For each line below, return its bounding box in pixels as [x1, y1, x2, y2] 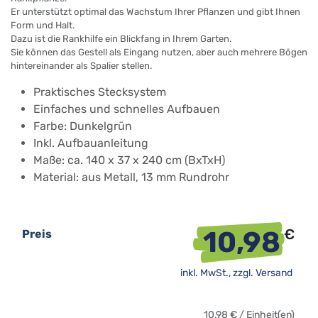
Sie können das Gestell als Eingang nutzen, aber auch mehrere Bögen [11, 47, 307, 57]
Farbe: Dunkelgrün [33, 119, 132, 133]
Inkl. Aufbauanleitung [33, 136, 148, 150]
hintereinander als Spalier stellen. [11, 60, 152, 71]
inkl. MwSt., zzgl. [180, 267, 256, 279]
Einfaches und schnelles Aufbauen [33, 102, 220, 116]
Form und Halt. [11, 20, 75, 31]
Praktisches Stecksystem [33, 85, 166, 99]
